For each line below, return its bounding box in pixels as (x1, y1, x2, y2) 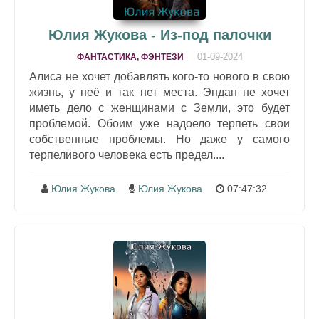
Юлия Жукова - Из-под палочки (48, 27, 271, 43)
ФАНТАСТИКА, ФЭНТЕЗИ (76, 52, 184, 63)
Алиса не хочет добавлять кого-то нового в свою (29, 70, 290, 83)
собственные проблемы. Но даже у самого (29, 133, 290, 146)
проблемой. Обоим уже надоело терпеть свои (29, 117, 290, 130)
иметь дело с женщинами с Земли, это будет (29, 102, 290, 115)
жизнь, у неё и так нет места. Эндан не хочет (29, 86, 290, 99)
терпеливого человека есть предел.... (29, 149, 224, 162)
